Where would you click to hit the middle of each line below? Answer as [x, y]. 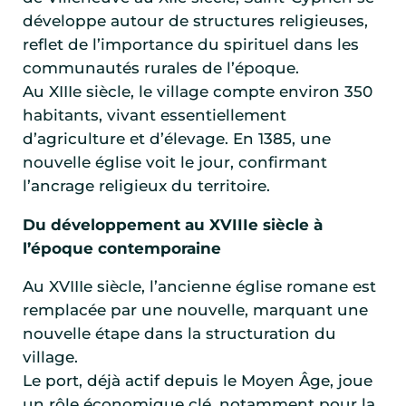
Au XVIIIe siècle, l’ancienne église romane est [199, 287]
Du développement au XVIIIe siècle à [173, 224]
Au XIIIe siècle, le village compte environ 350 [198, 92]
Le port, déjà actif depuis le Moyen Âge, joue [198, 381]
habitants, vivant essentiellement [155, 116]
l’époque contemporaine [122, 248]
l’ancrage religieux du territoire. [146, 186]
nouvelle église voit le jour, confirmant [175, 163]
